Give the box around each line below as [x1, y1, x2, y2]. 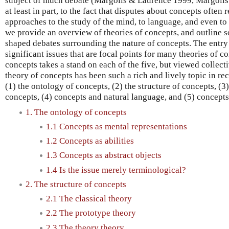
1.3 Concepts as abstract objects [46, 150, 162, 161]
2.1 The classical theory [46, 194, 132, 204]
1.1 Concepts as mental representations [46, 121, 187, 131]
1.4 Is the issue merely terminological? [46, 165, 186, 175]
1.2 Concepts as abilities [46, 136, 134, 146]
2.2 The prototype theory [46, 208, 136, 218]
